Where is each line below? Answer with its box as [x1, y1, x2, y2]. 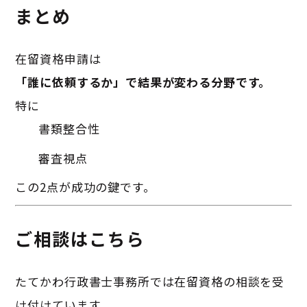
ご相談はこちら [15, 225, 145, 251]
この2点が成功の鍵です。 [15, 178, 156, 196]
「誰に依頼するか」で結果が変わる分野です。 [15, 73, 271, 91]
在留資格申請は [15, 50, 101, 68]
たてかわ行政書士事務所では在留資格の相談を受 [15, 273, 285, 291]
